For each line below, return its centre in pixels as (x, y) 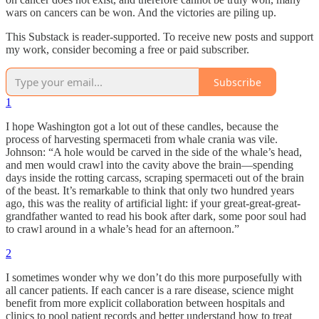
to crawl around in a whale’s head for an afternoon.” (122, 229)
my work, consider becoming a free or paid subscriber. (127, 50)
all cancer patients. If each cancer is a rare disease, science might (150, 291)
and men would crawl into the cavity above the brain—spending (150, 165)
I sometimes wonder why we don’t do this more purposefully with (154, 278)
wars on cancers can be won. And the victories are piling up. (141, 13)
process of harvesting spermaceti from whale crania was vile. (142, 140)
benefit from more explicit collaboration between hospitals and (145, 303)
